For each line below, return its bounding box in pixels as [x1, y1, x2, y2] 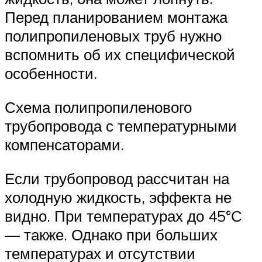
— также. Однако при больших [5, 225, 218, 244]
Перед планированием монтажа [5, 8, 227, 27]
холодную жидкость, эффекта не [5, 187, 232, 206]
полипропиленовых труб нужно [5, 26, 222, 46]
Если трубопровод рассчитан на [5, 168, 229, 188]
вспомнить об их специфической [5, 45, 235, 64]
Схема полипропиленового [5, 97, 192, 116]
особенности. [5, 64, 97, 83]
